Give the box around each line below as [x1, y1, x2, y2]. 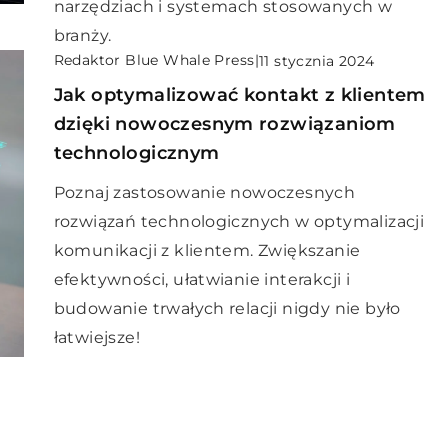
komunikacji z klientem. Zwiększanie [53, 241, 361, 260]
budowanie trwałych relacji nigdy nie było [53, 299, 401, 318]
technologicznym [53, 142, 220, 164]
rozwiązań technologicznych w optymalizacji [53, 212, 425, 231]
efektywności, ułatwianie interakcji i [53, 270, 351, 289]
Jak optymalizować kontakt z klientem [53, 84, 426, 106]
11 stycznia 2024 [258, 51, 375, 70]
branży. [53, 26, 112, 45]
